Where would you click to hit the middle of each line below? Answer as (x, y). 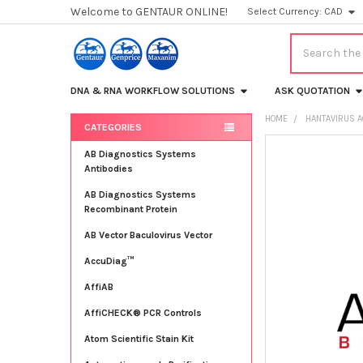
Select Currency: (286, 11)
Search (308, 41)
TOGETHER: (296, 181)
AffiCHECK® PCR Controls (143, 312)
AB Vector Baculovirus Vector (148, 235)
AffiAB (98, 286)
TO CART (314, 284)
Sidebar (100, 149)
